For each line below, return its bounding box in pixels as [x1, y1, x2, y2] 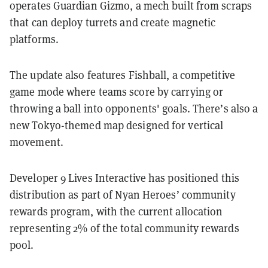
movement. [10, 134, 63, 149]
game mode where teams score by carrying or [10, 84, 224, 99]
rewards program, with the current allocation [10, 203, 223, 218]
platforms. [10, 31, 59, 46]
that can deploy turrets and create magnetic [10, 14, 216, 29]
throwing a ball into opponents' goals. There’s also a [10, 100, 258, 115]
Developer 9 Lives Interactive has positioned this [10, 170, 239, 185]
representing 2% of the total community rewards [10, 220, 239, 235]
